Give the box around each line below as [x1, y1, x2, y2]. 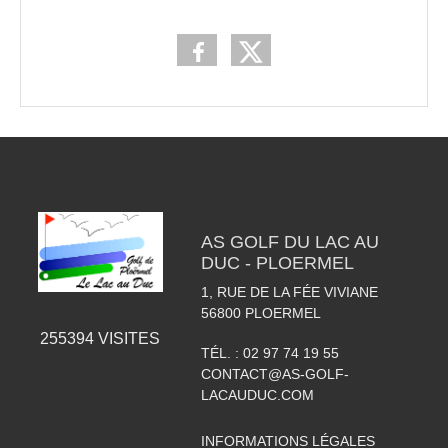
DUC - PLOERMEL [200, 253, 354, 274]
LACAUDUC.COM [200, 387, 314, 404]
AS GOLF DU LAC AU [200, 232, 379, 253]
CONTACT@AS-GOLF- [200, 366, 349, 383]
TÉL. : [200, 345, 243, 362]
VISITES [94, 329, 161, 347]
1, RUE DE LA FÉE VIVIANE [200, 284, 378, 301]
